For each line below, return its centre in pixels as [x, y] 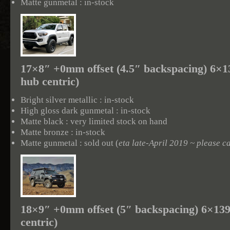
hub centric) [50, 82]
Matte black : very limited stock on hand [94, 121]
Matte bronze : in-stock [63, 132]
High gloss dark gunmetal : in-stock [85, 111]
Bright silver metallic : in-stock [77, 100]
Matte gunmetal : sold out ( [70, 143]
